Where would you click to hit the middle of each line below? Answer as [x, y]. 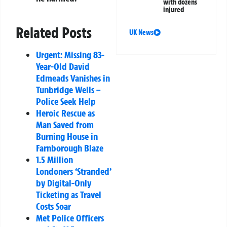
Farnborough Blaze [70, 148]
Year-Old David [63, 66]
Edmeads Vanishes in [73, 78]
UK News [142, 33]
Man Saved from [65, 124]
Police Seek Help [66, 101]
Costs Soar [53, 206]
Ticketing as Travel [69, 194]
